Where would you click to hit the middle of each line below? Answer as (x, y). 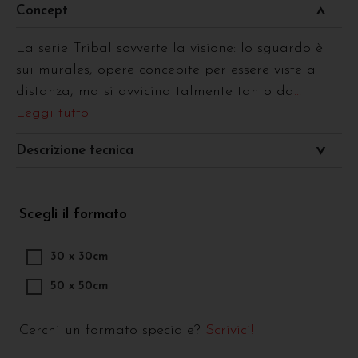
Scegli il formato (73, 214)
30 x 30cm (79, 257)
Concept (42, 10)
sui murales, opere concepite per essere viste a (166, 70)
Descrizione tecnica (75, 150)
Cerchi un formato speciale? (112, 330)
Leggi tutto (52, 113)
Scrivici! (229, 330)
